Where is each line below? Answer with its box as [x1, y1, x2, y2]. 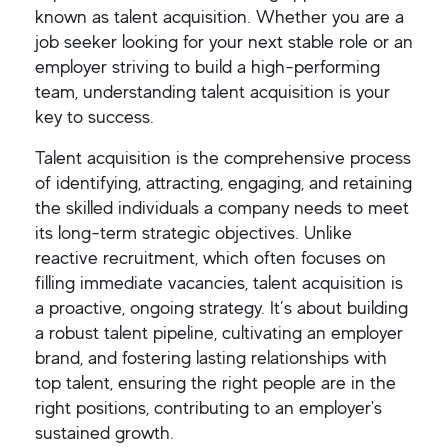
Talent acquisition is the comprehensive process [35, 145, 411, 170]
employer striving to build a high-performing [35, 54, 380, 79]
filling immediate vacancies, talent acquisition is [35, 270, 403, 295]
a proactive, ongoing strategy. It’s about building [35, 295, 408, 320]
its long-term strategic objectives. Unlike [35, 220, 352, 245]
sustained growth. [35, 420, 174, 445]
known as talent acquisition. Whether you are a [35, 4, 404, 29]
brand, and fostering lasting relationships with [35, 345, 387, 370]
